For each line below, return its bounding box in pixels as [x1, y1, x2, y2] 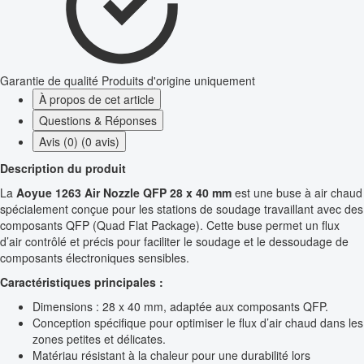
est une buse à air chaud [232, 184, 362, 201]
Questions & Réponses [39, 112, 157, 129]
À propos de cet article [39, 91, 154, 108]
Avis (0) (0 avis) [39, 133, 119, 150]
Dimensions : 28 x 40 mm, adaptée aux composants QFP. [32, 298, 328, 315]
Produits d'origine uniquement [102, 72, 255, 89]
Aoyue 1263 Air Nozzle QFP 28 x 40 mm [16, 184, 232, 201]
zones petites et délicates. [32, 331, 166, 348]
